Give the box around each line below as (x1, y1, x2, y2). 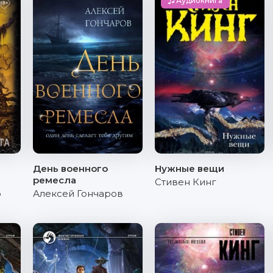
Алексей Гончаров (33, 188, 123, 199)
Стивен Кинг (155, 176, 216, 188)
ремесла (33, 174, 76, 186)
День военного (33, 163, 108, 174)
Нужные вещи (155, 163, 224, 174)
